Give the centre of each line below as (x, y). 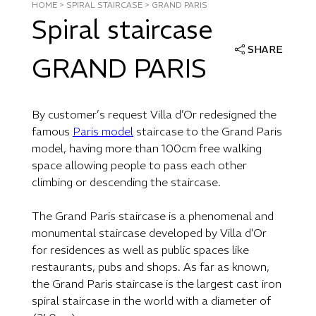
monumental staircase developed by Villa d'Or (149, 232)
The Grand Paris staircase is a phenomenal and (153, 215)
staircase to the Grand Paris (208, 131)
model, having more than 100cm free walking (147, 148)
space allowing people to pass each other (139, 165)
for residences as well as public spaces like (140, 249)
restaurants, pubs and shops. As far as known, (151, 266)
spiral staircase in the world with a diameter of (151, 300)
